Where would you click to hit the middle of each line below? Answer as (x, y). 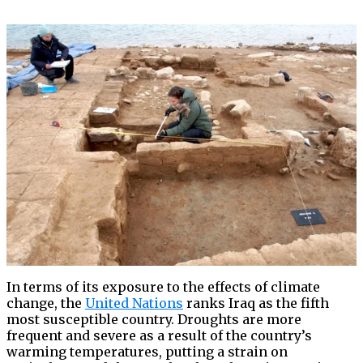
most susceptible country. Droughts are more (154, 320)
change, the (46, 303)
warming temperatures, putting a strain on (147, 352)
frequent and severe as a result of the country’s (159, 336)
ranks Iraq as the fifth (256, 303)
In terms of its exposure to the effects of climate (163, 287)
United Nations (134, 303)
